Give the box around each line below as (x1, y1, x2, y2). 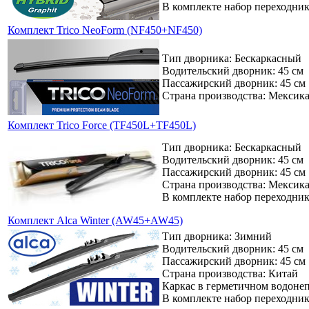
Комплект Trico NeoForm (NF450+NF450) (8, 23, 202, 36)
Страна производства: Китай (162, 267, 298, 279)
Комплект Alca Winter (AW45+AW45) (8, 214, 183, 226)
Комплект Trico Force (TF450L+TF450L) (8, 119, 196, 131)
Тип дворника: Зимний (162, 230, 272, 242)
